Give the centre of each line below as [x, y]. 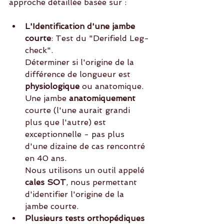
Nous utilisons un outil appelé [86, 170]
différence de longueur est [78, 74]
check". [40, 50]
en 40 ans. [47, 158]
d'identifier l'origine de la [76, 194]
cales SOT [45, 182]
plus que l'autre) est [67, 122]
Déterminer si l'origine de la [81, 62]
